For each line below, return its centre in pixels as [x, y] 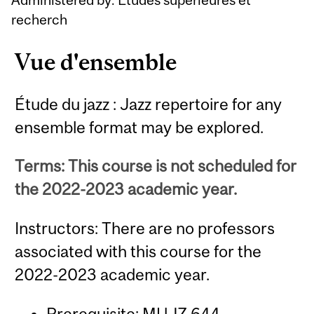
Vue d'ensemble [96, 62]
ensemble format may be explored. [139, 127]
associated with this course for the [138, 251]
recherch [40, 19]
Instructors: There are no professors [145, 228]
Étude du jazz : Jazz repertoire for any [149, 104]
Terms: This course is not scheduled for [156, 166]
